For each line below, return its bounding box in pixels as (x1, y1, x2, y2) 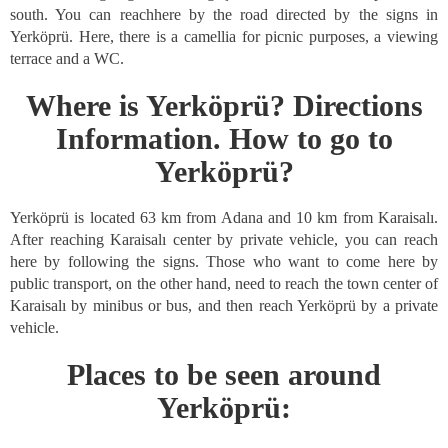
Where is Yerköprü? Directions (25, 89, 423, 122)
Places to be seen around (67, 358, 381, 391)
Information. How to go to (55, 122, 393, 155)
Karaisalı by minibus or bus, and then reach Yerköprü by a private (10, 297, 438, 314)
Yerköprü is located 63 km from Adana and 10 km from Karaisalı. (10, 209, 438, 226)
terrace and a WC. (10, 50, 124, 67)
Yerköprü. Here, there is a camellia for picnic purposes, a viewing (10, 28, 438, 45)
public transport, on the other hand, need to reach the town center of (10, 275, 438, 292)
